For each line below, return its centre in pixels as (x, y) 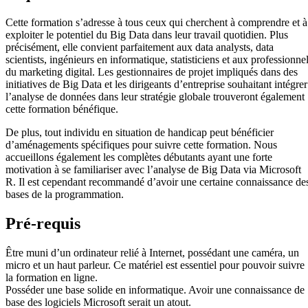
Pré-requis (43, 224)
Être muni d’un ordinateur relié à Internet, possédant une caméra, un (152, 252)
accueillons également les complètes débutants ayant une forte (139, 157)
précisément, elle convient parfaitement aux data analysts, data (140, 47)
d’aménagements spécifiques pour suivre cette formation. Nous (141, 145)
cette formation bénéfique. (62, 109)
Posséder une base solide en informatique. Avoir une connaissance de (155, 289)
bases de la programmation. (65, 195)
